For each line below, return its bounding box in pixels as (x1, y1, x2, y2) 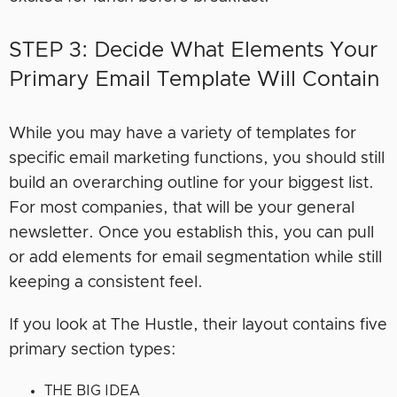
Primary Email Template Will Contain (9, 69, 379, 91)
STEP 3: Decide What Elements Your (9, 40, 378, 62)
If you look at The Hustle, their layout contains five (9, 317, 387, 334)
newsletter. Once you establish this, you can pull (9, 225, 374, 242)
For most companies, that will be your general (9, 200, 354, 217)
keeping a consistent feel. (9, 275, 203, 292)
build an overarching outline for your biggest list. (9, 175, 374, 192)
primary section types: (9, 342, 176, 359)
